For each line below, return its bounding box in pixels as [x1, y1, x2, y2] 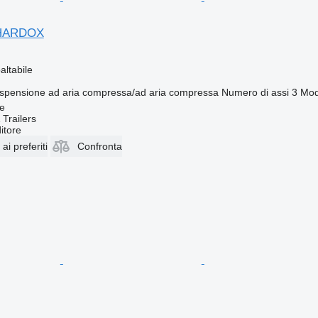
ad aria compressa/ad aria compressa [48, 86, 219, 98]
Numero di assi [221, 86, 289, 98]
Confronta [77, 140, 122, 152]
